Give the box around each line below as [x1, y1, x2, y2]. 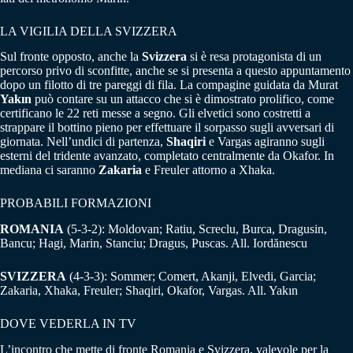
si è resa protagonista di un [187, 50, 321, 64]
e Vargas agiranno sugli [206, 135, 325, 149]
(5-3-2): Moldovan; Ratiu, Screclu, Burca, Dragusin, [64, 222, 327, 236]
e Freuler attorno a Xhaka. [142, 163, 275, 177]
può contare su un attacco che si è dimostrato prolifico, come [35, 92, 334, 106]
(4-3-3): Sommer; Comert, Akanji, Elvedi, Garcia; [66, 269, 316, 284]
